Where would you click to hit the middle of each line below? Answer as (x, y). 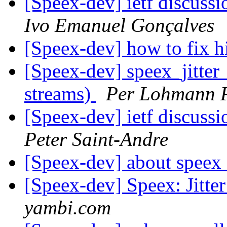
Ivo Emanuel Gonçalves (119, 25)
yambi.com (68, 208)
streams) (60, 94)
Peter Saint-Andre (96, 139)
